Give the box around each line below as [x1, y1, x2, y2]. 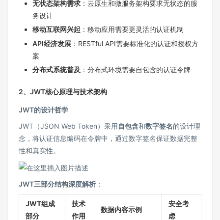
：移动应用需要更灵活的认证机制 [81, 25, 184, 34]
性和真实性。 [19, 146, 60, 155]
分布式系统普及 [32, 65, 81, 74]
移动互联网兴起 [32, 25, 81, 34]
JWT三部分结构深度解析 [19, 180, 96, 189]
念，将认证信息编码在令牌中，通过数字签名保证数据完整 [19, 134, 197, 143]
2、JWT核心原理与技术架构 [19, 87, 107, 96]
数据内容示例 [101, 205, 142, 214]
